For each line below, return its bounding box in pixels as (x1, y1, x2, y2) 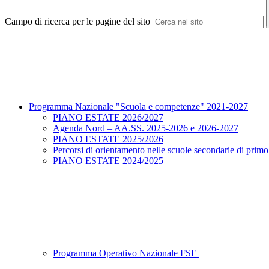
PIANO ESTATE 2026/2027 (53, 112, 163, 123)
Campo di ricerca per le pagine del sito (5, 16, 150, 27)
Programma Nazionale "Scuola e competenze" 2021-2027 (29, 101, 248, 112)
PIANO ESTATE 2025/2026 (53, 134, 163, 145)
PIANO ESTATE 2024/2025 (53, 156, 163, 166)
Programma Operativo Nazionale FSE (53, 248, 199, 259)
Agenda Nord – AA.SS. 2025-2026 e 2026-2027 (53, 123, 238, 134)
